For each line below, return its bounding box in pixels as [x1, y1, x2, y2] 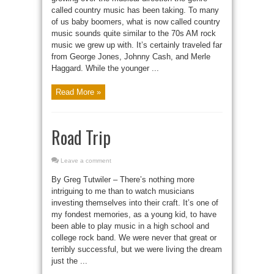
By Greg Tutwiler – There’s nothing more [51, 174, 194, 184]
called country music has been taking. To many [51, 5, 219, 15]
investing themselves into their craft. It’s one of [51, 198, 218, 207]
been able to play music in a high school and [51, 221, 209, 231]
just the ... [51, 256, 87, 265]
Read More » [56, 87, 101, 97]
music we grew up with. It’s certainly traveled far [51, 40, 222, 50]
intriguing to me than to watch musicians [51, 186, 194, 196]
